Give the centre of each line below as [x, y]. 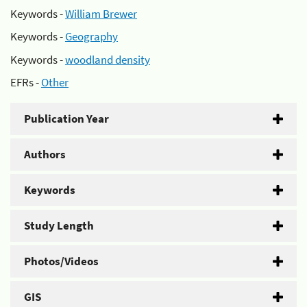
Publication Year [66, 119]
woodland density [108, 59]
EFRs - [26, 82]
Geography [91, 36]
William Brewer [101, 13]
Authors [45, 154]
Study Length [59, 225]
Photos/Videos [61, 261]
